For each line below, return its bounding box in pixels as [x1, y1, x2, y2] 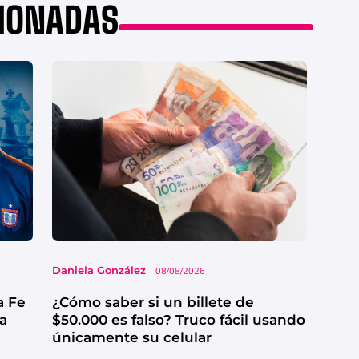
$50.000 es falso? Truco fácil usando [51, 311, 305, 328]
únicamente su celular [51, 329, 212, 345]
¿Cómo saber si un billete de [51, 293, 254, 310]
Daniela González [51, 263, 146, 276]
